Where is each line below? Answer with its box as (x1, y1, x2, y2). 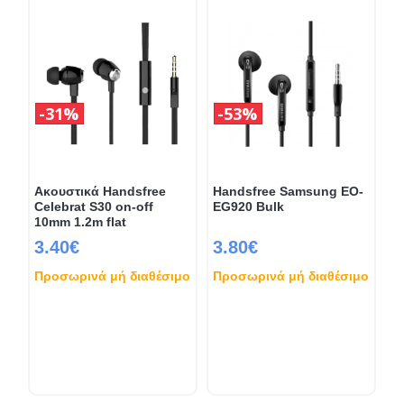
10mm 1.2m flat (33, 214, 126, 229)
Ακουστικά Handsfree (33, 183, 166, 198)
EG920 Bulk (213, 198, 284, 214)
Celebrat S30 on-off (33, 198, 153, 214)
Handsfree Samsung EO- (213, 183, 363, 198)
